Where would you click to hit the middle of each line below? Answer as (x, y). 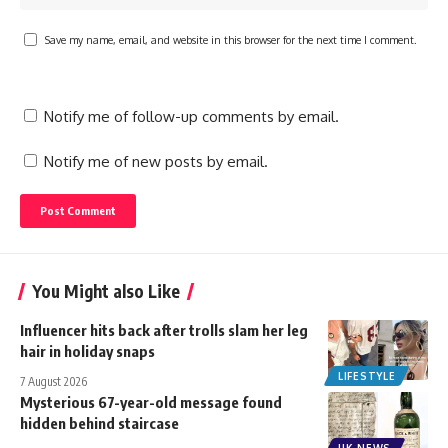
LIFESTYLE (367, 375)
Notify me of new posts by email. (156, 161)
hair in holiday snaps (87, 350)
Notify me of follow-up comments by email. (191, 116)
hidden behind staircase (99, 422)
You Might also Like (106, 290)
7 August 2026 (53, 381)
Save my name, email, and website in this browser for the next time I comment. (231, 39)
